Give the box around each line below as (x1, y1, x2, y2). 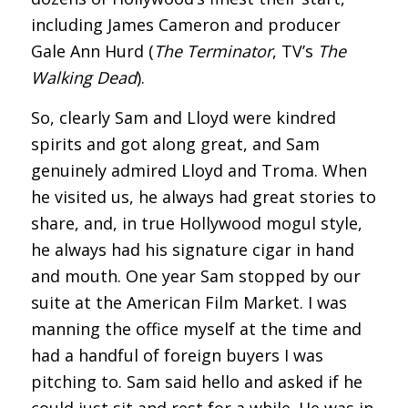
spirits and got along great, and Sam (30, 133, 320, 156)
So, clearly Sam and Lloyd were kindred (30, 107, 336, 129)
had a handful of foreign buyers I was (30, 344, 323, 367)
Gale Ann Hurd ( (30, 40, 154, 63)
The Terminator (153, 40, 272, 63)
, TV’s (271, 40, 318, 63)
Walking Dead (30, 66, 137, 89)
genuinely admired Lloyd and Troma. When (30, 159, 367, 182)
